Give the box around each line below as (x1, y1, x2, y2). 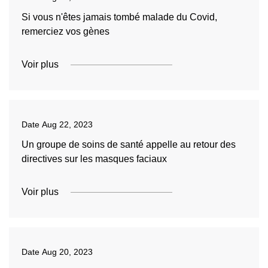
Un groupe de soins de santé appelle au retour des (21, 139, 236, 150)
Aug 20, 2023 (41, 247, 93, 257)
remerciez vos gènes (21, 26, 109, 36)
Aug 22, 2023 (41, 120, 93, 129)
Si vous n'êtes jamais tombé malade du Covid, (21, 12, 217, 22)
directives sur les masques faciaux (21, 154, 167, 164)
